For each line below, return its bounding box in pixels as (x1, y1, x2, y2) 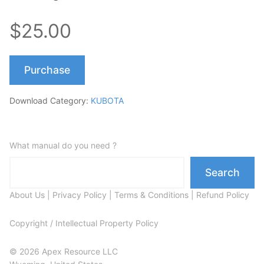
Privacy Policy (52, 190, 107, 200)
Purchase (24, 64, 70, 77)
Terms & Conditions (114, 190, 189, 200)
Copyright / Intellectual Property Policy (9, 218, 159, 229)
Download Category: (9, 95, 91, 106)
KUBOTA (91, 95, 124, 106)
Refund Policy (196, 190, 249, 200)
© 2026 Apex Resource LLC (9, 246, 118, 257)
